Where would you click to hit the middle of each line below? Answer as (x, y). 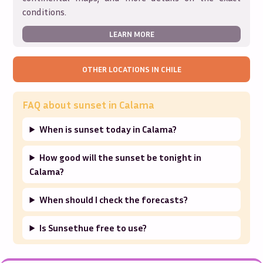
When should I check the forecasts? (114, 200)
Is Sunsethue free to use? (93, 228)
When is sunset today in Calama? (108, 129)
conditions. (45, 12)
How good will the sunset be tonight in (121, 157)
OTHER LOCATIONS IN (121, 69)
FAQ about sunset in (71, 104)
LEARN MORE (131, 34)
